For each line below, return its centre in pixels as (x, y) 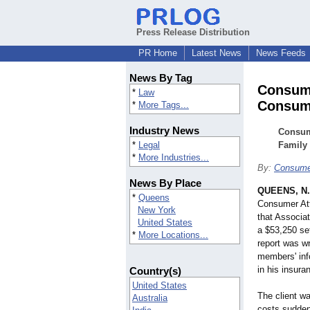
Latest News (217, 53)
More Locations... (173, 235)
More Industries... (174, 158)
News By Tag (161, 78)
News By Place (165, 183)
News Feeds (281, 53)
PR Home (158, 53)
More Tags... (164, 105)
